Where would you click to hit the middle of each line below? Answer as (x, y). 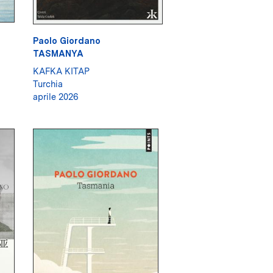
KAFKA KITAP (61, 71)
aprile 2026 (55, 97)
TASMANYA (58, 54)
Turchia (48, 84)
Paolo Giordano (66, 41)
